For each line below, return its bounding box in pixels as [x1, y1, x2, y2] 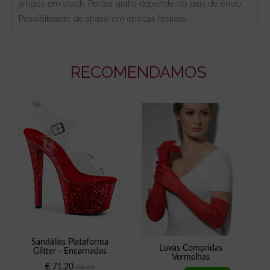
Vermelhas [171, 253, 210, 262]
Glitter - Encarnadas [33, 246, 107, 256]
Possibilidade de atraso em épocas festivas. [19, 13, 188, 24]
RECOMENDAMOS [70, 62, 207, 81]
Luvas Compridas [159, 243, 222, 253]
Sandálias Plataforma [31, 237, 108, 246]
